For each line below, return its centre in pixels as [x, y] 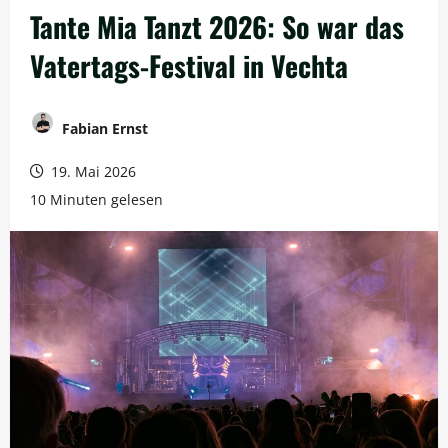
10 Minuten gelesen [96, 199]
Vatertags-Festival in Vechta [189, 65]
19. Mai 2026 [91, 171]
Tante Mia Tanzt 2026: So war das [217, 26]
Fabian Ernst [103, 128]
